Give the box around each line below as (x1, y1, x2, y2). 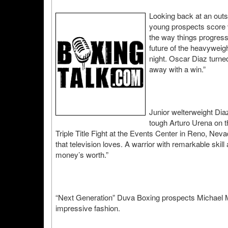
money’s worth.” (55, 149, 108, 160)
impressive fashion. (55, 203, 120, 213)
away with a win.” (149, 64, 206, 74)
